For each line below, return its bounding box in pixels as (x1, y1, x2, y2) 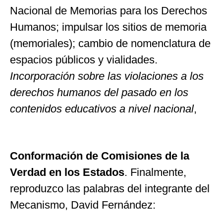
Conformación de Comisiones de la (10, 149, 189, 162)
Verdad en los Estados (10, 166, 124, 178)
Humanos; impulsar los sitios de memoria (10, 21, 207, 34)
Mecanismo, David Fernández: (10, 198, 156, 211)
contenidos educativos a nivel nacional (10, 103, 194, 115)
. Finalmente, (124, 166, 186, 178)
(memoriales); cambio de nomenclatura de (10, 37, 211, 50)
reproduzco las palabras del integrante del (10, 182, 210, 195)
